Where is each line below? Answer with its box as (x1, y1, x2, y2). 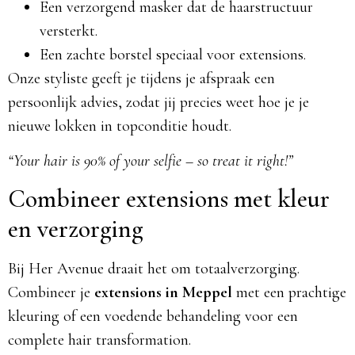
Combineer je (8, 283, 94, 303)
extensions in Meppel (94, 283, 232, 303)
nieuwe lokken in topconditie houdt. (8, 116, 231, 136)
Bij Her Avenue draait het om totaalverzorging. (8, 259, 300, 279)
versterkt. (40, 21, 97, 40)
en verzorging (8, 213, 143, 245)
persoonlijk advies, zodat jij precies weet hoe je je (8, 92, 309, 112)
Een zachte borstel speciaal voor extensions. (40, 44, 306, 64)
